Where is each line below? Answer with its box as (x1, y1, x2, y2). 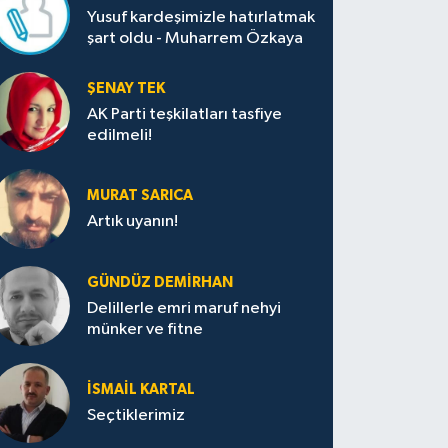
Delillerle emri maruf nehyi (87, 299, 282, 317)
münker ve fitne (87, 320, 204, 338)
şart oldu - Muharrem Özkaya (87, 29, 304, 47)
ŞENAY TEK (87, 80, 166, 96)
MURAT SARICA (87, 188, 194, 204)
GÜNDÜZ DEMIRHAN (87, 274, 234, 290)
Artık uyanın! (87, 213, 179, 231)
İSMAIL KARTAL (87, 382, 196, 398)
